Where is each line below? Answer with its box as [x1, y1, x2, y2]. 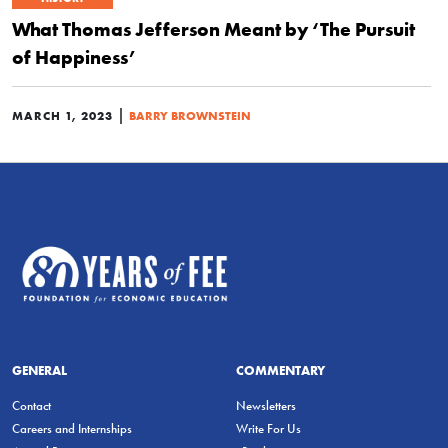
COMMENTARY [236, 361, 325, 378]
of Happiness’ [12, 45, 136, 69]
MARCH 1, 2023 [12, 108, 113, 123]
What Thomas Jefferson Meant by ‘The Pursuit [12, 17, 415, 41]
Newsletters [236, 397, 296, 413]
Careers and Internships [12, 420, 132, 436]
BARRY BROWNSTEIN [129, 108, 251, 123]
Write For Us [236, 420, 301, 436]
